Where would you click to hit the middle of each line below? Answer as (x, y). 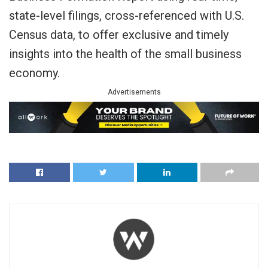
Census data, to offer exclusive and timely (119, 34)
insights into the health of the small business (125, 54)
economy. (34, 73)
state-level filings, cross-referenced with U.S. (127, 15)
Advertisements (134, 92)
